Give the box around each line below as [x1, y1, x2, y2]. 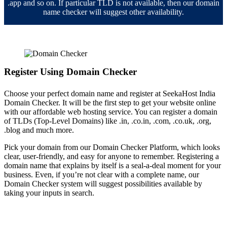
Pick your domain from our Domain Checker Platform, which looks [4, 143, 220, 152]
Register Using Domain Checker [4, 66, 137, 78]
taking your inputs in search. [4, 188, 94, 198]
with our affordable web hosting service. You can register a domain [4, 107, 217, 117]
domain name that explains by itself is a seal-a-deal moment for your [4, 161, 221, 170]
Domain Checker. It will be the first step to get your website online [4, 98, 216, 107]
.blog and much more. [4, 126, 74, 135]
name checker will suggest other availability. [43, 8, 184, 17]
